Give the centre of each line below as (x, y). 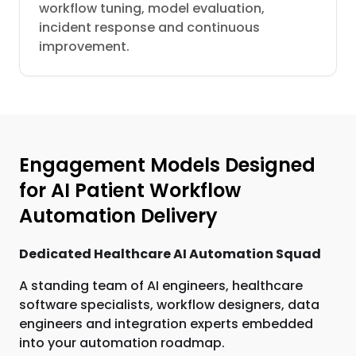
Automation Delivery (118, 216)
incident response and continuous (149, 27)
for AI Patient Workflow (130, 190)
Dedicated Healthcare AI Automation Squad (170, 254)
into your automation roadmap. (122, 343)
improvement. (84, 46)
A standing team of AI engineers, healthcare (161, 286)
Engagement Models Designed (167, 165)
